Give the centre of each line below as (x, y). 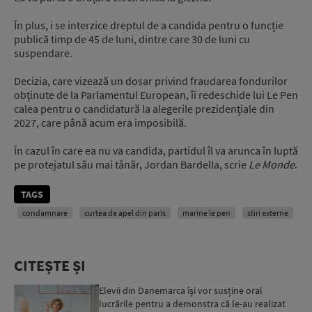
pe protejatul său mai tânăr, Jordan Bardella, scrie (131, 164)
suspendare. (43, 53)
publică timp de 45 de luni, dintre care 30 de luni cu (132, 39)
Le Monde (272, 164)
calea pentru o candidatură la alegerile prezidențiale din (144, 108)
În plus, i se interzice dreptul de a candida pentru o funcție (149, 25)
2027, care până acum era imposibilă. (100, 122)
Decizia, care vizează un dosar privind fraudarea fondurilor (151, 80)
